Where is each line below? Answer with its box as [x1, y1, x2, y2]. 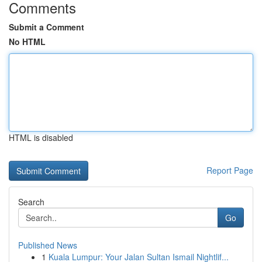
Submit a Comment [9, 21, 84, 33]
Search [18, 196, 44, 208]
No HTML [9, 36, 46, 47]
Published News [18, 239, 77, 251]
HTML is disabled [9, 132, 73, 143]
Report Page [206, 164, 253, 176]
